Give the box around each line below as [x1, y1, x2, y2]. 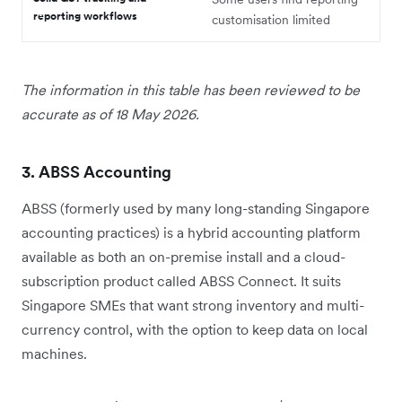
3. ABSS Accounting [22, 161, 172, 182]
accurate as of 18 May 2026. [22, 104, 199, 123]
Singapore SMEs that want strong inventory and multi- [22, 295, 364, 314]
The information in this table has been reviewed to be [22, 80, 360, 99]
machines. [22, 344, 87, 363]
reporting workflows [33, 8, 137, 22]
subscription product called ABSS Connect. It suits [22, 271, 341, 290]
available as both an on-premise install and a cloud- [22, 247, 345, 266]
